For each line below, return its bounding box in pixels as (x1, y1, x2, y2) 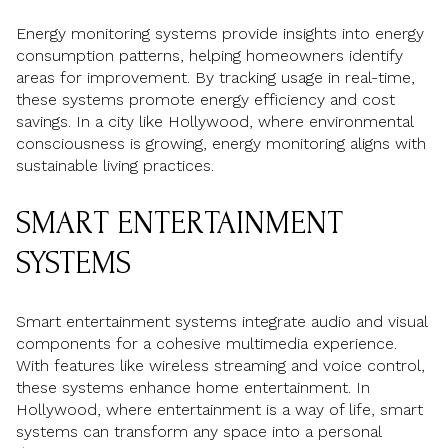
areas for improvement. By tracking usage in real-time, (16, 68, 415, 88)
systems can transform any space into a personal (16, 421, 381, 441)
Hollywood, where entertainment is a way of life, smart (16, 399, 423, 419)
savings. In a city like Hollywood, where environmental (16, 112, 413, 132)
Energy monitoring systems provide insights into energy (16, 24, 424, 44)
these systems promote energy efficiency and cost (16, 90, 395, 110)
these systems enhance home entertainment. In (16, 377, 370, 397)
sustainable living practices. (16, 156, 214, 176)
